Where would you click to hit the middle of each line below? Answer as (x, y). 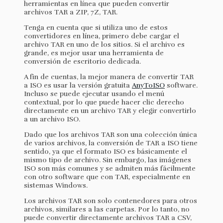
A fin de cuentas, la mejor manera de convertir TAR (109, 77)
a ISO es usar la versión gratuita (78, 85)
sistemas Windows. (56, 185)
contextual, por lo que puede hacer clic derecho (104, 102)
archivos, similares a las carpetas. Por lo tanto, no (107, 209)
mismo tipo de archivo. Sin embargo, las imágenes (108, 160)
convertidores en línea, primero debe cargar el (102, 36)
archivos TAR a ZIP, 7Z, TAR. (71, 12)
